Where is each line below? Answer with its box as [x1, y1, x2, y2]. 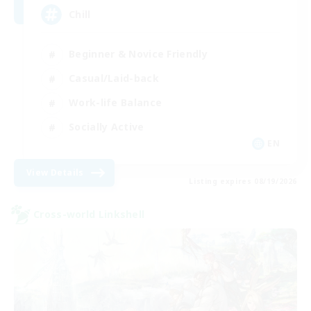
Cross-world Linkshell [33, 208, 145, 221]
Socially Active [69, 120, 144, 134]
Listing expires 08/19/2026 [189, 176, 297, 186]
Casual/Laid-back [69, 72, 159, 85]
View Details [26, 166, 84, 178]
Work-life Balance [69, 96, 162, 110]
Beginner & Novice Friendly [69, 47, 208, 61]
